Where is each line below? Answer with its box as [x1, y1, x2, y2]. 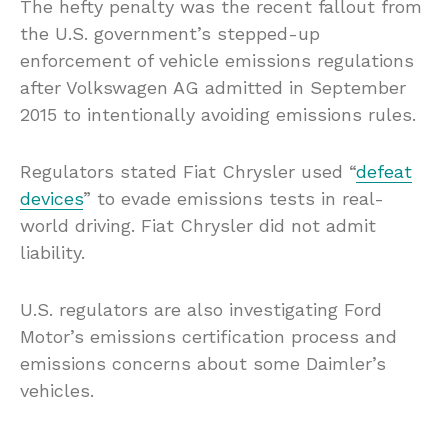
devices [20, 188, 83, 210]
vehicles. [20, 380, 94, 402]
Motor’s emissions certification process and [20, 326, 397, 348]
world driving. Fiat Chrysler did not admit [20, 215, 376, 237]
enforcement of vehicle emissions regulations [20, 50, 414, 72]
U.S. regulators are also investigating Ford [20, 299, 382, 321]
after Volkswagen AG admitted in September [20, 77, 406, 99]
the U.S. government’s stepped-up [20, 23, 320, 45]
